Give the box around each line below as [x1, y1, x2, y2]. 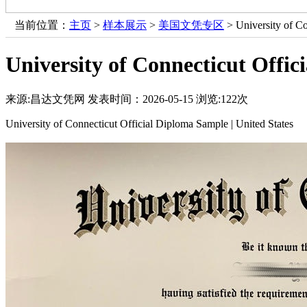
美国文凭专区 [158, 19, 224, 31]
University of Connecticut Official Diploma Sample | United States [5, 117, 293, 130]
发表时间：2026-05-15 [88, 93, 193, 105]
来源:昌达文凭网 [5, 93, 85, 105]
